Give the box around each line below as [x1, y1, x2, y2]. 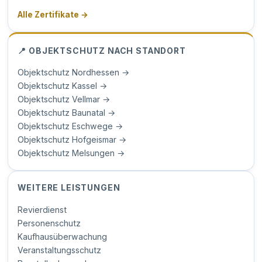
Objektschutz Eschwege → [18, 121, 123, 132]
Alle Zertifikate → [18, 9, 89, 19]
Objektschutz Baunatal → [18, 108, 116, 118]
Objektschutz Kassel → [18, 81, 108, 91]
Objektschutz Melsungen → [18, 148, 125, 158]
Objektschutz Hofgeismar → [18, 135, 127, 145]
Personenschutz [18, 218, 81, 228]
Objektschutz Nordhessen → [18, 67, 130, 78]
